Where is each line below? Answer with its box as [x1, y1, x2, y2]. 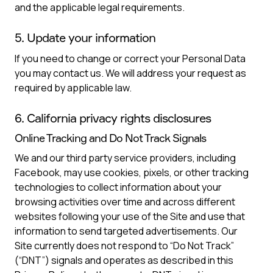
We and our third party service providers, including [15, 151, 236, 165]
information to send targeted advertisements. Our [15, 224, 238, 238]
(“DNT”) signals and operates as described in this [15, 253, 233, 267]
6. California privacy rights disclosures [15, 110, 211, 126]
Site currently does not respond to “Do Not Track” [15, 239, 234, 252]
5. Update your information [15, 30, 155, 45]
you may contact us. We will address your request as [15, 66, 246, 80]
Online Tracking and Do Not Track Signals [15, 131, 206, 144]
